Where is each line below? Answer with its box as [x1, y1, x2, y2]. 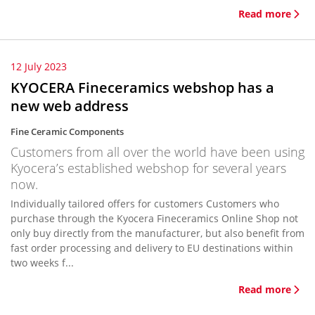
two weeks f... [11, 256, 74, 269]
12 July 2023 [11, 60, 67, 73]
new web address [11, 96, 129, 115]
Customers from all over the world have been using [11, 143, 304, 160]
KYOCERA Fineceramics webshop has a [11, 78, 274, 97]
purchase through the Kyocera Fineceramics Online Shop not [11, 212, 298, 225]
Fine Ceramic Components [11, 125, 124, 138]
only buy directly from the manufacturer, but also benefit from [11, 226, 304, 240]
